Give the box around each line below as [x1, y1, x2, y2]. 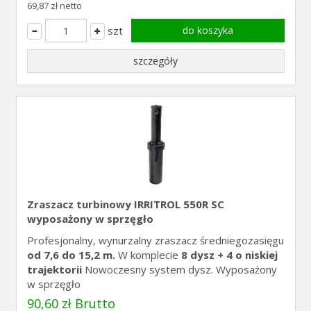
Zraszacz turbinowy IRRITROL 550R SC [26, 197, 224, 211]
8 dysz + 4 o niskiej [180, 248, 278, 262]
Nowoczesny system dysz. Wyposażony [81, 262, 277, 276]
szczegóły [133, 54, 178, 67]
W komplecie [115, 248, 181, 262]
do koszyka [182, 24, 233, 37]
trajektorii [26, 262, 82, 276]
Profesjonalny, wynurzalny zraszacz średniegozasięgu [26, 233, 284, 247]
